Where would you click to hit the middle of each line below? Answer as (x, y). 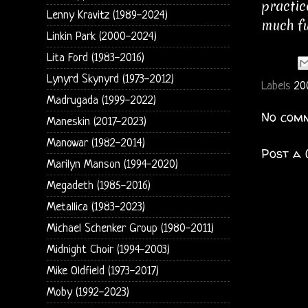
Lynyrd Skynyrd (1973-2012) (110, 79)
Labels (277, 86)
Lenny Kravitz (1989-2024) (107, 15)
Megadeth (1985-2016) (98, 186)
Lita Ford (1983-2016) (95, 58)
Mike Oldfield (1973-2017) (102, 271)
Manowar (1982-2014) (96, 143)
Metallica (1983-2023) (96, 207)
